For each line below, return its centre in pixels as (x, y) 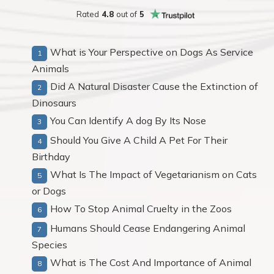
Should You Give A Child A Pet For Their (139, 140)
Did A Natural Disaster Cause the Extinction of (154, 86)
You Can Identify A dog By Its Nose (128, 120)
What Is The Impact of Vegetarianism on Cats (154, 174)
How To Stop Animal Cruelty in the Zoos (141, 209)
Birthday (51, 157)
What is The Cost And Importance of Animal (151, 262)
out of (127, 14)
